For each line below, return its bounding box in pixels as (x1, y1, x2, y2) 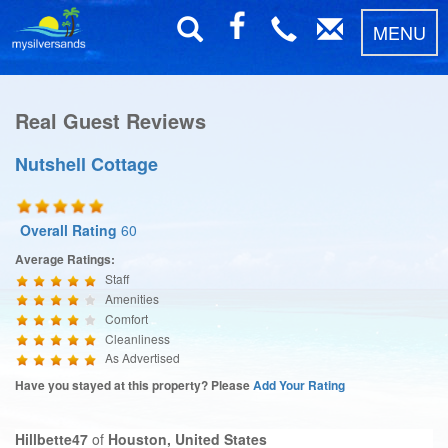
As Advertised (105, 349, 180, 367)
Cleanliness (105, 329, 170, 347)
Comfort (105, 309, 148, 327)
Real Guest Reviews (15, 106, 206, 135)
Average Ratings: (15, 249, 115, 268)
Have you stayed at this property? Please (15, 375, 253, 394)
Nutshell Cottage (15, 151, 158, 177)
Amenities (105, 289, 159, 307)
